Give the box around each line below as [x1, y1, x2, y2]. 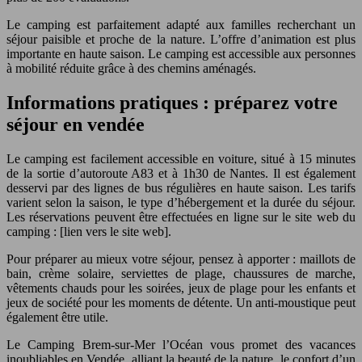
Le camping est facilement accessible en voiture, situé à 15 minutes [6, 151, 356, 166]
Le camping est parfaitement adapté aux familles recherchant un [6, 17, 356, 32]
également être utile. [6, 309, 108, 324]
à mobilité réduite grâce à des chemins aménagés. [6, 61, 256, 75]
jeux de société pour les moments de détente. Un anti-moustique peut [6, 295, 356, 309]
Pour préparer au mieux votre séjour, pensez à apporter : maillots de [6, 251, 356, 266]
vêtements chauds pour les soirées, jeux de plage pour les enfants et [6, 280, 356, 295]
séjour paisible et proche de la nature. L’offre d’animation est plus [6, 32, 356, 46]
